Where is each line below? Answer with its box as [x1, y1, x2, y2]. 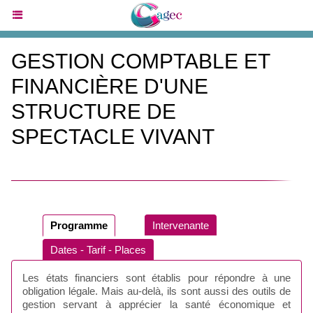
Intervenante [152, 219, 209, 231]
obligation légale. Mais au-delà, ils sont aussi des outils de [22, 285, 291, 297]
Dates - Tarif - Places [50, 244, 146, 256]
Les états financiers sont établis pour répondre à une [22, 272, 291, 284]
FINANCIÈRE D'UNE [11, 75, 208, 98]
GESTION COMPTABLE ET [11, 50, 270, 73]
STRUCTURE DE [11, 100, 176, 123]
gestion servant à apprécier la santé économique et [22, 298, 291, 310]
